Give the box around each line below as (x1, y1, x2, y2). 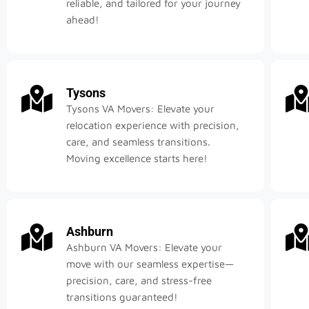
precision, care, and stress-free (66, 275, 212, 287)
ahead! (66, 14, 99, 26)
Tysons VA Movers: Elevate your (66, 103, 215, 115)
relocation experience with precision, (66, 119, 239, 132)
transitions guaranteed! (66, 291, 178, 303)
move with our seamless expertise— (66, 258, 234, 270)
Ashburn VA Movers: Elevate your (66, 241, 222, 254)
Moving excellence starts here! (66, 152, 208, 165)
